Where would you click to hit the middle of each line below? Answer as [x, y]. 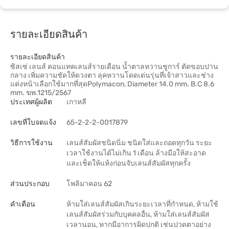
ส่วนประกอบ [30, 184]
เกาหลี [76, 102]
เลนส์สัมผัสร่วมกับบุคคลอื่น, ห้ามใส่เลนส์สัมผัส [138, 214]
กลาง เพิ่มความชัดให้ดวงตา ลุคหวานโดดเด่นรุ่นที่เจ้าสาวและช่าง [112, 75]
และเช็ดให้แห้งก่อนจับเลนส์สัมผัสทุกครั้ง [129, 163]
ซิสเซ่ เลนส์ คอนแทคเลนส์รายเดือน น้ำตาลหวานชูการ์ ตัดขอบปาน [114, 67]
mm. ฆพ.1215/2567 [41, 93]
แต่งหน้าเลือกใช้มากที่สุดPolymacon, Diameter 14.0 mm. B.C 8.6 [112, 84]
